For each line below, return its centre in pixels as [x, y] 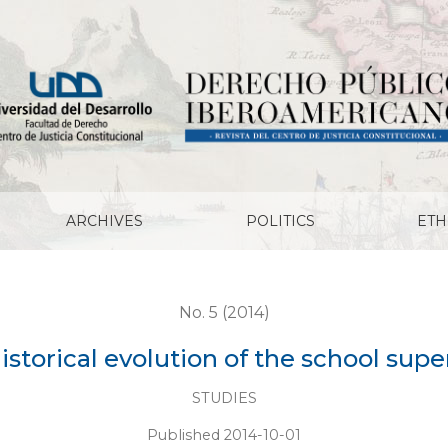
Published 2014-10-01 [224, 435]
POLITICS [280, 221]
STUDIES [224, 397]
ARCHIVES [105, 221]
